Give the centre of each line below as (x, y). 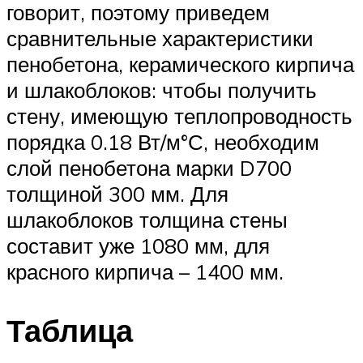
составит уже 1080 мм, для (138, 246)
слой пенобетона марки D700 (149, 168)
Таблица (70, 331)
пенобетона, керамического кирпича (180, 64)
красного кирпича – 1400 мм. (145, 272)
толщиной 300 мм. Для (117, 194)
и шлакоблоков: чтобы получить (162, 90)
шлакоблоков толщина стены (147, 220)
